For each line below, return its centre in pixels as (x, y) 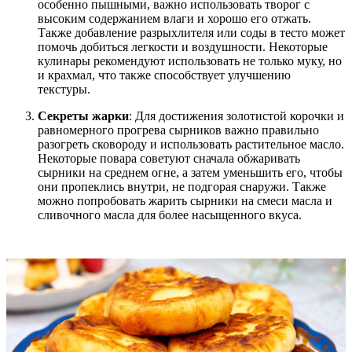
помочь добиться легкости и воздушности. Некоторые (183, 46)
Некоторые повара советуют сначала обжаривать (169, 158)
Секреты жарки (83, 115)
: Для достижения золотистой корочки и (236, 115)
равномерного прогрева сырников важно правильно (178, 130)
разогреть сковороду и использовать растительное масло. (191, 144)
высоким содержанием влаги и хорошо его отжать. (174, 18)
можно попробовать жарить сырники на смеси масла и (185, 200)
